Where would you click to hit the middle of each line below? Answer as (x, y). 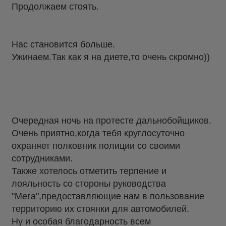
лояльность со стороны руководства (89, 184)
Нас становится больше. (63, 44)
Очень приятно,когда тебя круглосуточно (98, 133)
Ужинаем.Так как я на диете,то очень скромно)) (111, 57)
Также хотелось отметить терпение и (89, 171)
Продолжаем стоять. (55, 6)
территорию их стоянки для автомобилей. (100, 209)
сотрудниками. (42, 159)
